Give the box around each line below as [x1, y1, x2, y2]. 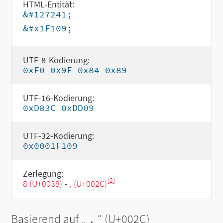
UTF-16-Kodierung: [22, 92, 94, 104]
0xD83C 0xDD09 [22, 102, 94, 113]
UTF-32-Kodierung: [22, 130, 94, 141]
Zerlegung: [22, 168, 63, 179]
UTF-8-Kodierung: [22, 54, 90, 66]
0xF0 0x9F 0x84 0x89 [22, 64, 127, 76]
